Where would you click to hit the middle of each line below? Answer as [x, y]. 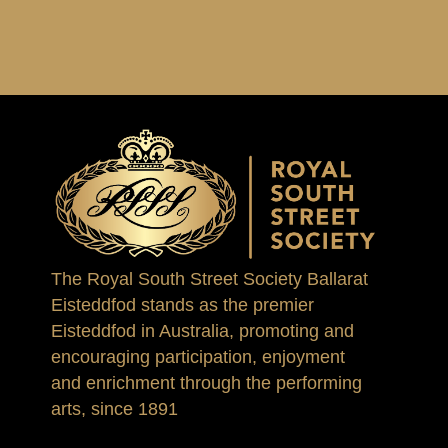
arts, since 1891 [115, 409]
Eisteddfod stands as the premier [183, 305]
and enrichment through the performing [207, 383]
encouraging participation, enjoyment [198, 357]
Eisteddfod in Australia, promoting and [203, 331]
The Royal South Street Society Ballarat [210, 279]
